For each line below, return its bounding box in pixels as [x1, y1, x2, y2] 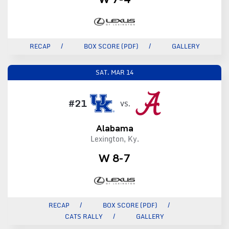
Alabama [96, 122, 133, 134]
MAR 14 [111, 67, 133, 77]
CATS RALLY [65, 212, 103, 222]
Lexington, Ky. [90, 132, 139, 145]
